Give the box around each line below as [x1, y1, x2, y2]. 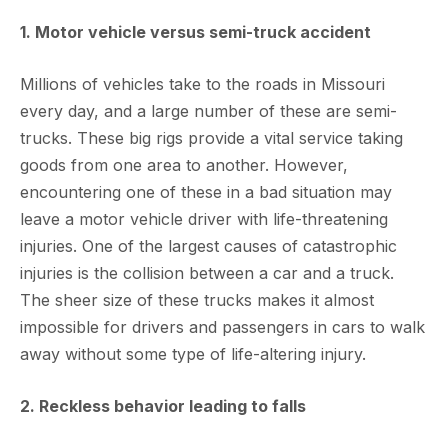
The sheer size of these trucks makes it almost [20, 290, 374, 310]
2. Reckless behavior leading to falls [20, 396, 306, 416]
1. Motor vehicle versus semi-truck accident [20, 22, 371, 42]
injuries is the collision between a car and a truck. [20, 263, 394, 283]
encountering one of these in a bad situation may [20, 182, 392, 202]
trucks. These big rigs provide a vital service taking [20, 128, 403, 148]
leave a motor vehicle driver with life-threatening [20, 209, 388, 229]
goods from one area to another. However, [20, 155, 348, 175]
